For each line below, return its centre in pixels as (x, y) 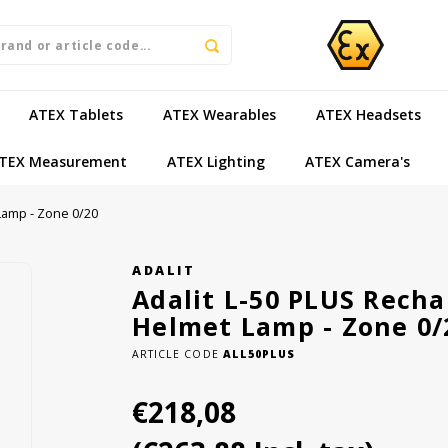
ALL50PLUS (257, 354)
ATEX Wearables (219, 114)
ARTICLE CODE (175, 354)
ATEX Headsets (368, 114)
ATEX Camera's (357, 161)
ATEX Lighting (216, 161)
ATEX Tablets (76, 114)
